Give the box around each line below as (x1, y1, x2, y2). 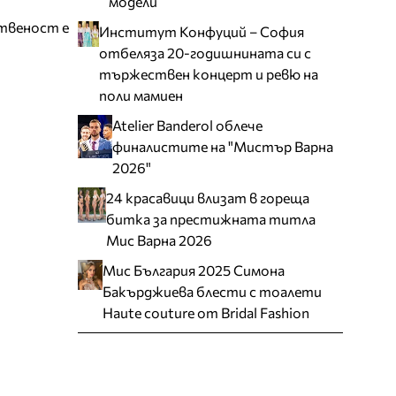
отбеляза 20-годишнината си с (98, 43, 311, 61)
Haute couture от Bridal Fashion (102, 303, 309, 321)
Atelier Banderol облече (112, 116, 263, 133)
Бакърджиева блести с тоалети (102, 282, 322, 300)
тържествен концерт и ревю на (98, 65, 318, 82)
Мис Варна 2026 (106, 231, 213, 248)
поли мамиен (98, 86, 183, 103)
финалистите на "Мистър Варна (112, 137, 334, 155)
